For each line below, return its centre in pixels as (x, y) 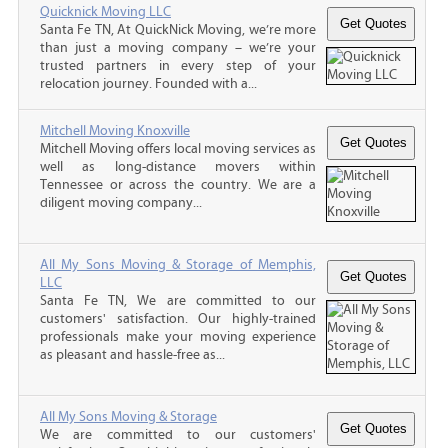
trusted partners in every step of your (178, 65)
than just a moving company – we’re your (178, 47)
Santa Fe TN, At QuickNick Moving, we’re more (178, 29)
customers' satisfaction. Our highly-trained (178, 318)
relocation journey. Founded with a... (148, 83)
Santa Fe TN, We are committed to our (178, 300)
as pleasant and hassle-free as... (132, 354)
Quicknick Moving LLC (105, 11)
